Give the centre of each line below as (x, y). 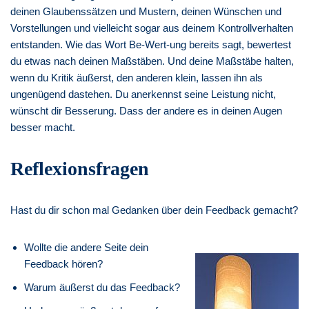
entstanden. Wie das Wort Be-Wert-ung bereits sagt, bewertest (151, 44)
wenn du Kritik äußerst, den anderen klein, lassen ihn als (137, 77)
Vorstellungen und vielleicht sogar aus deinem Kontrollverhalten (152, 28)
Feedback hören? (63, 263)
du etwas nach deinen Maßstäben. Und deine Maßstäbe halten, (152, 61)
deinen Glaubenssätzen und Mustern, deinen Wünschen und (146, 11)
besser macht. (44, 127)
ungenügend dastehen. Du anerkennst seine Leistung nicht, (143, 94)
